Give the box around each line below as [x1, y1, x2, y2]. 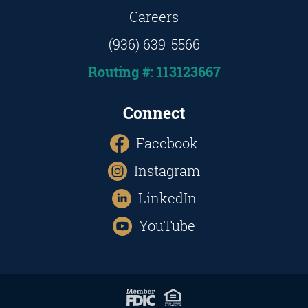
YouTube [139, 216, 195, 235]
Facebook [136, 133, 198, 153]
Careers [129, 8, 179, 27]
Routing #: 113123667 [87, 63, 221, 82]
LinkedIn [137, 188, 197, 208]
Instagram [134, 161, 200, 180]
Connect [122, 102, 186, 124]
